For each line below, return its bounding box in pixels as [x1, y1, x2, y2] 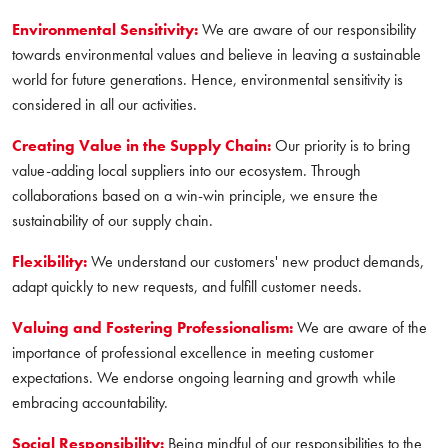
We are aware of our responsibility [198, 19, 416, 41]
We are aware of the [293, 317, 427, 339]
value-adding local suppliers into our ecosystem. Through [12, 160, 361, 182]
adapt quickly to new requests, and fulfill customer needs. [12, 276, 362, 298]
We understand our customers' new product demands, [87, 251, 424, 273]
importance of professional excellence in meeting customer [12, 342, 374, 364]
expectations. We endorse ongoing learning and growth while [12, 367, 396, 389]
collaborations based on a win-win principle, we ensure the [12, 185, 378, 207]
